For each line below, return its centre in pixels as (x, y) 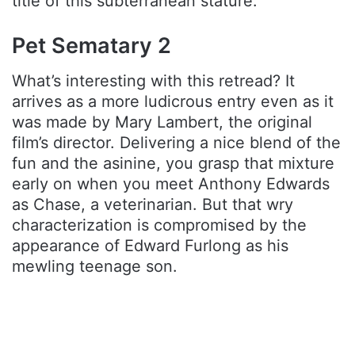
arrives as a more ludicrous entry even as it (173, 102)
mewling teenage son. (95, 267)
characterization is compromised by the (159, 225)
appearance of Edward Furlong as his (150, 246)
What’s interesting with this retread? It (153, 81)
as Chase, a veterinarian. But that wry (153, 205)
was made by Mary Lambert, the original (162, 122)
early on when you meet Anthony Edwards (171, 184)
